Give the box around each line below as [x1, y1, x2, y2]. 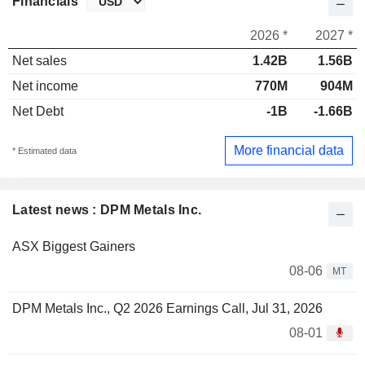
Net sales [12, 54, 67, 68]
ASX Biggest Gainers [12, 239, 135, 253]
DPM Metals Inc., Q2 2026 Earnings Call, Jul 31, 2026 [12, 301, 323, 315]
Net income [12, 79, 78, 94]
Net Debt [12, 104, 64, 119]
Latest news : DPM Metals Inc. [12, 202, 202, 217]
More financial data [234, 143, 344, 157]
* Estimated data [12, 145, 77, 156]
